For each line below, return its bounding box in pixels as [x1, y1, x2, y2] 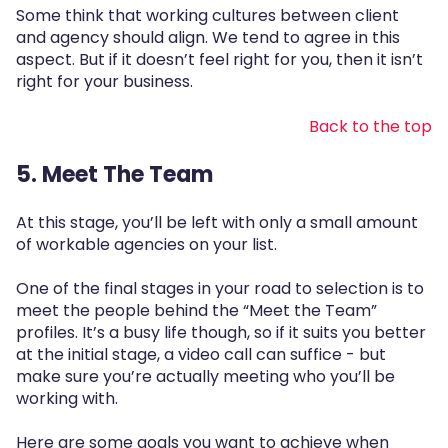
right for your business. [16, 70, 193, 94]
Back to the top [309, 114, 432, 138]
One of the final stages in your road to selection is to [16, 277, 424, 300]
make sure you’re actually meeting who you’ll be [16, 365, 395, 388]
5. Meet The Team [16, 159, 213, 191]
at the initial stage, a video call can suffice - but [16, 343, 386, 366]
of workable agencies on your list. [16, 232, 277, 256]
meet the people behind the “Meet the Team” [16, 299, 377, 322]
